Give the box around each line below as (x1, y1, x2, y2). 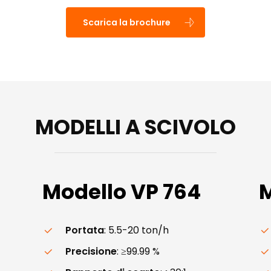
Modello (42, 177, 127, 206)
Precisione (65, 244, 117, 258)
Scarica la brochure (83, 16, 171, 28)
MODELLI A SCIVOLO (35, 112, 236, 142)
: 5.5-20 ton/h (104, 223, 169, 237)
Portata (65, 223, 105, 237)
